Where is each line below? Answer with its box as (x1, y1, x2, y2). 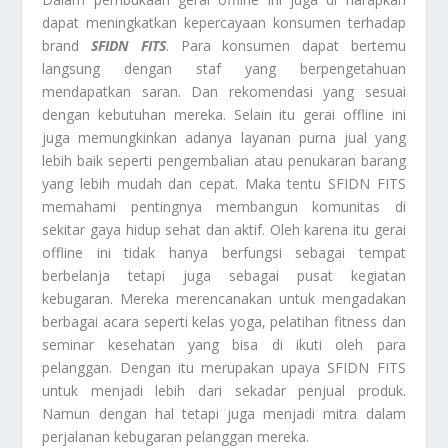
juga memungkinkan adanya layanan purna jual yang (42, 127, 406, 147)
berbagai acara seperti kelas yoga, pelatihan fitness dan (42, 311, 406, 331)
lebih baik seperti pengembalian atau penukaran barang (42, 150, 406, 170)
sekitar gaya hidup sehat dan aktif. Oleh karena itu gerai (42, 219, 406, 239)
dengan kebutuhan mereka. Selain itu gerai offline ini (42, 104, 406, 124)
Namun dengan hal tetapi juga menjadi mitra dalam (42, 403, 406, 423)
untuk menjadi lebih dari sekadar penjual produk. (42, 380, 406, 400)
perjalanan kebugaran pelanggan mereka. (42, 426, 310, 446)
